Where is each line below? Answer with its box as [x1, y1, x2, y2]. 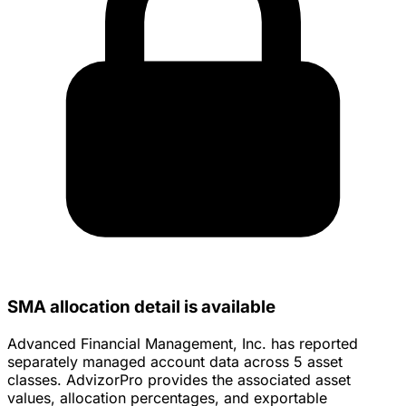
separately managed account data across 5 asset [7, 353, 343, 372]
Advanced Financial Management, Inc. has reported [7, 334, 358, 353]
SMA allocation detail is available [7, 296, 275, 318]
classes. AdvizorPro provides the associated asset [7, 371, 351, 390]
